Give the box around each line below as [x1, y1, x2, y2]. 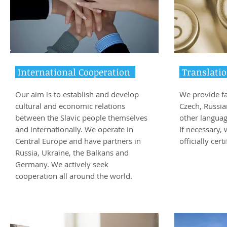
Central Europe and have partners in [15, 136, 141, 146]
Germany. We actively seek [15, 159, 108, 169]
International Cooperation [15, 66, 135, 78]
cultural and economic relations [15, 101, 125, 111]
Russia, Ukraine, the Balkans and [15, 147, 129, 158]
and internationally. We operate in [15, 124, 133, 134]
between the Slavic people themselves [15, 112, 147, 123]
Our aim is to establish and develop [15, 89, 139, 99]
